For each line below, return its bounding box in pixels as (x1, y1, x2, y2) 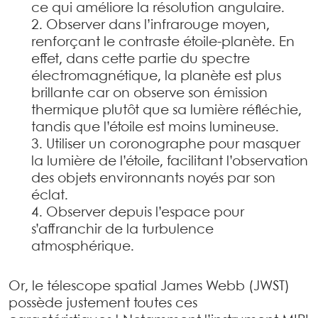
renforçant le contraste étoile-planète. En (31, 36, 295, 49)
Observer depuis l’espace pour (46, 207, 244, 219)
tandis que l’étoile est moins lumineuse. (31, 121, 279, 134)
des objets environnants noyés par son (31, 172, 275, 185)
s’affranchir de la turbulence (31, 224, 214, 236)
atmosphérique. (31, 241, 134, 253)
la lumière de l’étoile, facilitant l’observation (31, 155, 308, 168)
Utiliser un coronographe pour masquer (46, 138, 300, 151)
